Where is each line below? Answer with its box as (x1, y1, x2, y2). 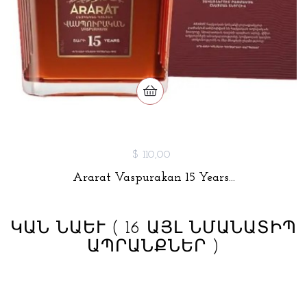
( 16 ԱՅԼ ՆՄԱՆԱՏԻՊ (112, 219, 297, 237)
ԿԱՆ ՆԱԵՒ (10, 219, 112, 237)
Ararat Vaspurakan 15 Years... (72, 171, 235, 184)
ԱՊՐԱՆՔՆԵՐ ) (87, 238, 220, 256)
